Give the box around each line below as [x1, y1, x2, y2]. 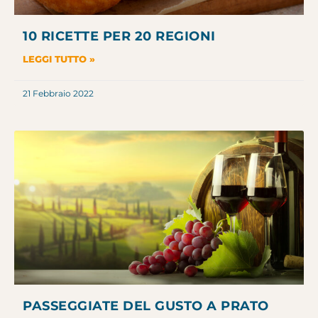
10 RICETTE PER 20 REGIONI [23, 28, 216, 45]
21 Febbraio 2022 [23, 88, 94, 99]
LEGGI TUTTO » [23, 53, 95, 65]
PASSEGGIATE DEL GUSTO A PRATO [23, 297, 269, 314]
